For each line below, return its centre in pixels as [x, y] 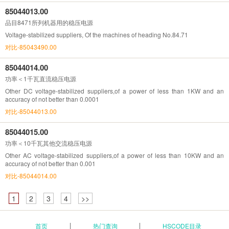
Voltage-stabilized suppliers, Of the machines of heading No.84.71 [97, 34]
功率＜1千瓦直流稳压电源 [41, 78]
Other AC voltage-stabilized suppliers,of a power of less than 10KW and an [114, 155]
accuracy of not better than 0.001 [50, 163]
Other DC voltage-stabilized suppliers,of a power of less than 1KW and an [114, 90]
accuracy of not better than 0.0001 [52, 99]
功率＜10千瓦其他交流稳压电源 [49, 143]
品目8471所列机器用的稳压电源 [49, 22]
